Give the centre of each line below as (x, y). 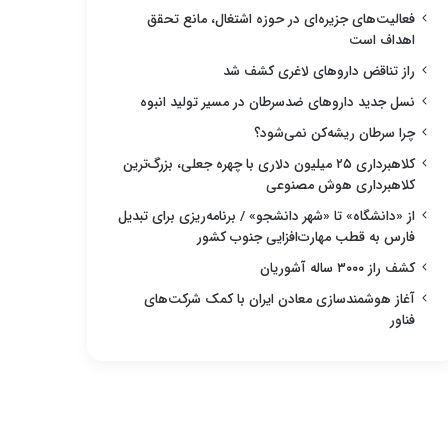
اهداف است (382, 40)
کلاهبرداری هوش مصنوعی (340, 185)
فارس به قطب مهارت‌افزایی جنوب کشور (306, 237)
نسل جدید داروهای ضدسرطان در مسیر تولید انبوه (277, 102)
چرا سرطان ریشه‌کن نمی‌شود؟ (334, 133)
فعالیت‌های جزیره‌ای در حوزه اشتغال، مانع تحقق (281, 19)
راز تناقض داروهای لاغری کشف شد (319, 71)
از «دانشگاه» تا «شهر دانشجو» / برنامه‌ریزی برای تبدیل (266, 216)
